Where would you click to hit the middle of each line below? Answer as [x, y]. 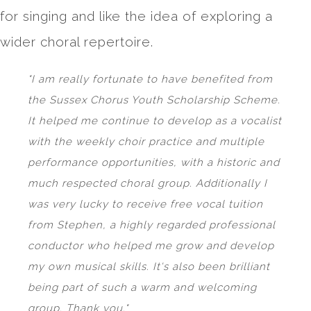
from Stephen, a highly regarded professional [152, 225]
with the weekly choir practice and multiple [146, 142]
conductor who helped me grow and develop [151, 246]
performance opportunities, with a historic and [154, 163]
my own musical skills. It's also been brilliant [149, 267]
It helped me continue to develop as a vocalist [155, 121]
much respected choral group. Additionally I [148, 184]
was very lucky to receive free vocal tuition [145, 204]
